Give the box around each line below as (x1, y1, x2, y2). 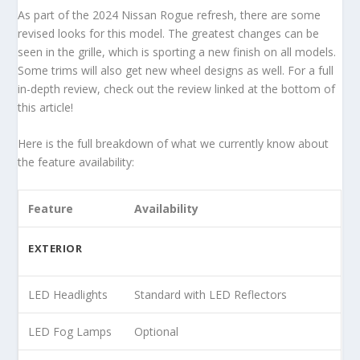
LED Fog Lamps (28, 323, 112, 339)
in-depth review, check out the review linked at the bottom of (18, 80, 336, 96)
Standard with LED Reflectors (134, 286, 288, 302)
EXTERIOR (28, 240, 83, 256)
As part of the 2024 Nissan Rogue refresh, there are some (18, 6, 321, 22)
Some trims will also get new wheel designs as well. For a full (18, 62, 334, 78)
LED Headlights (28, 286, 108, 302)
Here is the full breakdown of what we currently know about (18, 136, 329, 152)
